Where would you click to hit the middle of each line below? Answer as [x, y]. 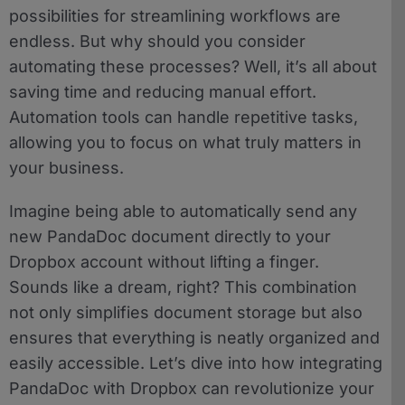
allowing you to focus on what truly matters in [185, 142]
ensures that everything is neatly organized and [194, 337]
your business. [66, 167]
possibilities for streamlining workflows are [175, 15]
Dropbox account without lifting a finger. [164, 261]
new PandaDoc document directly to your [170, 236]
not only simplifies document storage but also [186, 312]
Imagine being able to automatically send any [183, 211]
